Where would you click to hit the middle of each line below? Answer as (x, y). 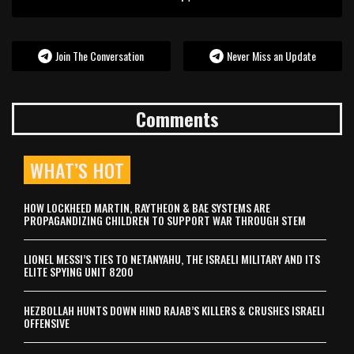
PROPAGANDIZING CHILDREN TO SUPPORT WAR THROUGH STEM (165, 220)
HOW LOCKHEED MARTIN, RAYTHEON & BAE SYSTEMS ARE (147, 207)
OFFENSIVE (47, 322)
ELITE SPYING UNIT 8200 (79, 271)
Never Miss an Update (272, 55)
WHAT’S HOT (77, 169)
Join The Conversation (100, 55)
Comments (177, 118)
